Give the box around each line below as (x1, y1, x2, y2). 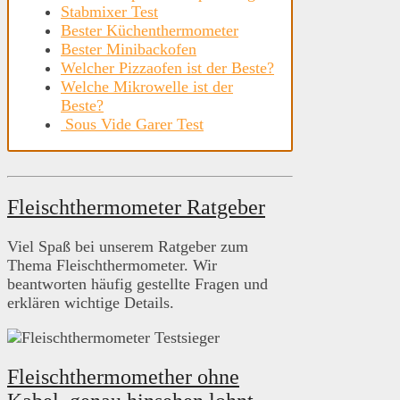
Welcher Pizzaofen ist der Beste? (61, 59, 274, 78)
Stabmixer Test (61, 3, 158, 21)
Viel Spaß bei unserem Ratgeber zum (7, 237, 248, 256)
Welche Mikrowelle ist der (61, 78, 233, 96)
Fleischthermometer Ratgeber (7, 196, 265, 220)
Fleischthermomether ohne (7, 365, 239, 389)
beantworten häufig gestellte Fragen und (7, 275, 268, 294)
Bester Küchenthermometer (61, 21, 238, 40)
